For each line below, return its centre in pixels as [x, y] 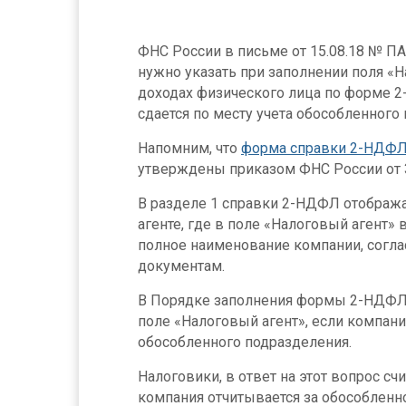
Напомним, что [189, 148]
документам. [181, 266]
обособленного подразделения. [245, 342]
